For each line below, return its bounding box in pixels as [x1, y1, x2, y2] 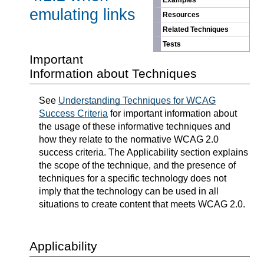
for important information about [108, 108, 237, 119]
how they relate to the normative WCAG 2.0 [39, 134, 219, 145]
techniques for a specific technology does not [39, 173, 226, 184]
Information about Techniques [29, 66, 197, 80]
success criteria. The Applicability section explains [39, 147, 248, 158]
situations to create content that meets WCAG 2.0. [39, 199, 245, 210]
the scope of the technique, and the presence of [39, 160, 236, 171]
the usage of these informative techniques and [39, 121, 230, 132]
